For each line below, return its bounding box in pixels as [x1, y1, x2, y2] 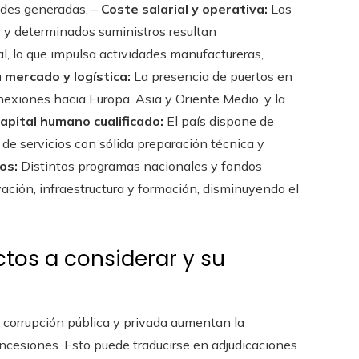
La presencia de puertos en [131, 67, 292, 84]
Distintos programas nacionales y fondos [18, 157, 262, 174]
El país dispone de [163, 112, 274, 129]
